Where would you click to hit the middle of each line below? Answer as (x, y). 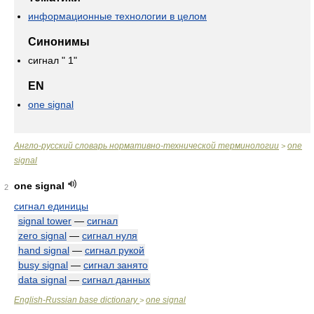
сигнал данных (116, 280)
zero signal (42, 235)
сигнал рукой (115, 250)
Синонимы (59, 42)
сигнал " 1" (53, 60)
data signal (42, 280)
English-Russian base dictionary (77, 300)
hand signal (44, 250)
